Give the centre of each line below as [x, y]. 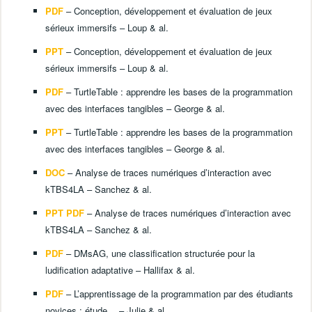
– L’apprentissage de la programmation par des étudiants [179, 294]
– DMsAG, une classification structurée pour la [159, 253]
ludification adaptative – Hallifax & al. [120, 270]
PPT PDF [65, 213]
